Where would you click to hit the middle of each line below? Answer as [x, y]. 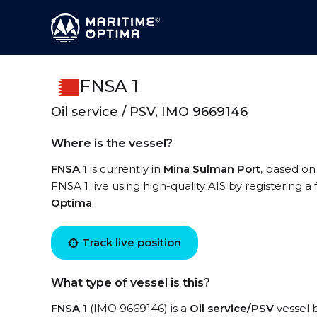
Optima [71, 203]
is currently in [125, 169]
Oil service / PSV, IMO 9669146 [149, 112]
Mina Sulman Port [212, 169]
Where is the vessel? [112, 143]
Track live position [132, 242]
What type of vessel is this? [131, 283]
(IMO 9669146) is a [138, 308]
